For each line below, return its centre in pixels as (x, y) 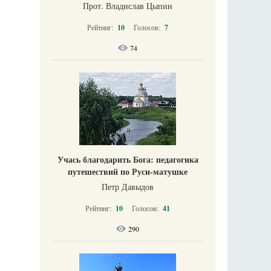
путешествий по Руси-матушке (128, 171)
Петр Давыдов (128, 187)
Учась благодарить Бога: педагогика (128, 159)
